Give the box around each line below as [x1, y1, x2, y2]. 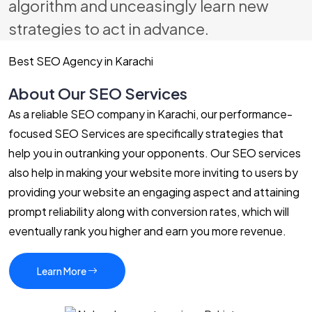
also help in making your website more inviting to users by [8, 164, 298, 180]
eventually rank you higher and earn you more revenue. [8, 223, 286, 238]
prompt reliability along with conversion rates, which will [8, 203, 289, 219]
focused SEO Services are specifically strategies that [8, 125, 283, 141]
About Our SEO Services [8, 83, 187, 103]
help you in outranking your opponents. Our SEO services [8, 145, 301, 160]
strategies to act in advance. [8, 18, 209, 38]
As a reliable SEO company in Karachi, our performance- [8, 106, 292, 121]
